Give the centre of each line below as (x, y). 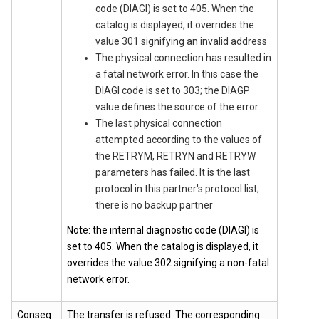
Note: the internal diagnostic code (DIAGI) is (163, 230)
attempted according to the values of (179, 140)
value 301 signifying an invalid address (181, 41)
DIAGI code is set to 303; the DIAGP (173, 90)
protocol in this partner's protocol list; (177, 189)
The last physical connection (159, 123)
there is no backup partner (154, 205)
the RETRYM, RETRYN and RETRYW (176, 156)
